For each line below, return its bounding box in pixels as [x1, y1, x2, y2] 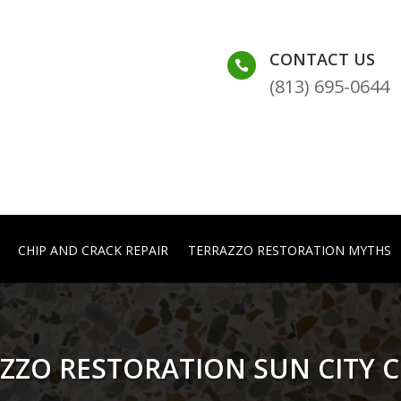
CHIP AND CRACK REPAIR [17, 242, 168, 260]
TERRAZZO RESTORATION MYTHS [187, 242, 391, 260]
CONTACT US [269, 47, 375, 70]
